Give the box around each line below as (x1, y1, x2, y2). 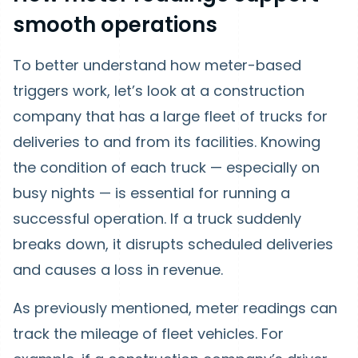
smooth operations (13, 10, 217, 39)
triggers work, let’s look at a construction (13, 81, 304, 101)
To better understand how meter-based (13, 55, 301, 75)
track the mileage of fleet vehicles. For (13, 324, 284, 344)
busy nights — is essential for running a (13, 183, 290, 203)
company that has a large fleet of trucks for (13, 106, 328, 126)
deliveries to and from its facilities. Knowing (13, 132, 320, 152)
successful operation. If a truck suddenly (13, 209, 301, 229)
